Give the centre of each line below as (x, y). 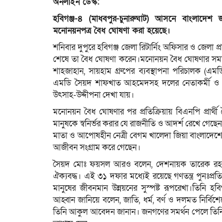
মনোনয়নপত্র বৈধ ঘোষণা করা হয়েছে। (112, 31)
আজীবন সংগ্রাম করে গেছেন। (97, 148)
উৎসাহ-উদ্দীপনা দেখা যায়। (94, 95)
